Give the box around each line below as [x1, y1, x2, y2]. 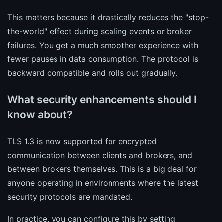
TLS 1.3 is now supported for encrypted [7, 136, 157, 146]
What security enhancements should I [7, 93, 197, 106]
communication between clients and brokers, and [7, 150, 192, 160]
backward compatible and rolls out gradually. [7, 67, 177, 78]
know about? [7, 108, 72, 121]
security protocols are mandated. [7, 191, 132, 202]
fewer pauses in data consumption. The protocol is [7, 54, 198, 64]
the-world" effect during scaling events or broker [7, 26, 192, 36]
